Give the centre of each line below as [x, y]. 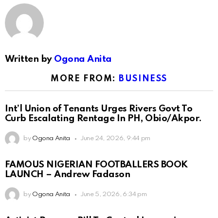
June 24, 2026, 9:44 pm [115, 139]
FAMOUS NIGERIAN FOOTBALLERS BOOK [96, 165]
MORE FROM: [85, 79]
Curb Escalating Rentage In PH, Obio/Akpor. [103, 119]
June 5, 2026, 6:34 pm [113, 195]
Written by [30, 59]
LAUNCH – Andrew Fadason [68, 175]
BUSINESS [143, 79]
